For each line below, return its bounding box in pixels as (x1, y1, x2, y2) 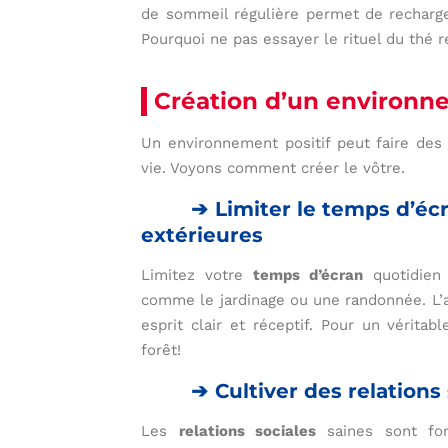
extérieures (141, 223, 264, 248)
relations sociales (178, 422, 316, 441)
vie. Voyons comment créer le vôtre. (141, 159, 406, 178)
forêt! (141, 341, 182, 360)
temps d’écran (253, 266, 364, 285)
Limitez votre (141, 266, 254, 285)
